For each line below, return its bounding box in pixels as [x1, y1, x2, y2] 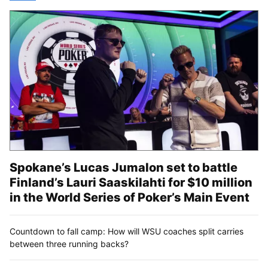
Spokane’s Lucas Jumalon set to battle [10, 160, 237, 175]
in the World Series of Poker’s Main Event [10, 190, 249, 205]
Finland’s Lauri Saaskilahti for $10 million [10, 175, 252, 190]
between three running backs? [10, 238, 129, 249]
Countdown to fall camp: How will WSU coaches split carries [10, 226, 243, 236]
